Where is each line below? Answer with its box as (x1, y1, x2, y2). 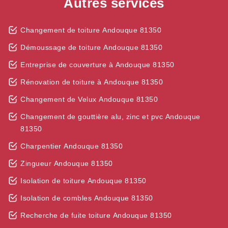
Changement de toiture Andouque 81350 (20, 26, 161, 34)
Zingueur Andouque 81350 (20, 159, 113, 167)
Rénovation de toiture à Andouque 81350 (20, 78, 163, 86)
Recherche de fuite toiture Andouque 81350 (20, 211, 172, 219)
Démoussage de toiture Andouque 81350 (20, 43, 162, 51)
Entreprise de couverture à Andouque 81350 (20, 61, 175, 69)
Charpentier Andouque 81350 (20, 142, 123, 150)
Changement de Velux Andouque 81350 (20, 95, 158, 103)
